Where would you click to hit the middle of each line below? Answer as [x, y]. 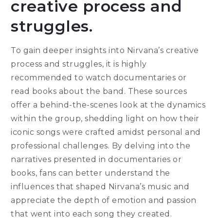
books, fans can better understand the [91, 173]
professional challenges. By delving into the [101, 146]
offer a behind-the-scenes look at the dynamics [108, 105]
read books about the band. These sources [99, 91]
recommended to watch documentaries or [99, 78]
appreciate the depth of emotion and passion [104, 200]
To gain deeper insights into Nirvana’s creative [105, 51]
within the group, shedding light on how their [105, 119]
